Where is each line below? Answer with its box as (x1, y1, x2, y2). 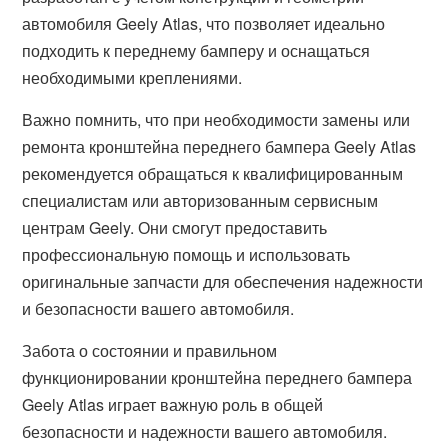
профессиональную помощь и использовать (22, 243, 351, 266)
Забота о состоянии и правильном (22, 339, 278, 362)
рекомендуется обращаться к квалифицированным (22, 162, 404, 185)
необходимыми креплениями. (22, 66, 243, 89)
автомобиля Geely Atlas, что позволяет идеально (22, 12, 386, 35)
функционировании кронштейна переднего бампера (22, 366, 413, 389)
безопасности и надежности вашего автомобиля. (22, 420, 388, 443)
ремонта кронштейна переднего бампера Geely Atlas (22, 135, 417, 158)
